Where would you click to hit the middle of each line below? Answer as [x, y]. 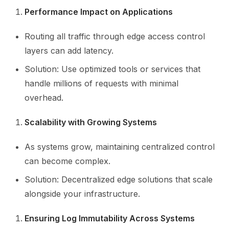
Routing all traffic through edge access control [115, 36]
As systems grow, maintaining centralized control [120, 147]
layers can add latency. [69, 51]
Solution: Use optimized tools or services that [112, 69]
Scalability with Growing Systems [91, 122]
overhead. [44, 98]
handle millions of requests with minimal [101, 83]
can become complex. [67, 161]
